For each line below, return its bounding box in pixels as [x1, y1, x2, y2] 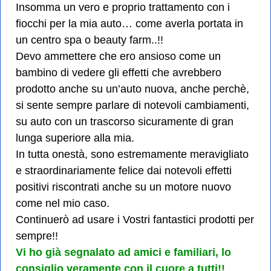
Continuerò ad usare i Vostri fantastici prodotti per [16, 213, 254, 226]
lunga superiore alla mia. [16, 131, 134, 144]
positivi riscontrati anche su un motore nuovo [16, 180, 231, 193]
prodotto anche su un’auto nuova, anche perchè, [16, 82, 249, 95]
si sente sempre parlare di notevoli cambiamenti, [16, 99, 249, 111]
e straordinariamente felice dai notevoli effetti [16, 164, 232, 177]
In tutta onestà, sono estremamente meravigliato [16, 148, 249, 160]
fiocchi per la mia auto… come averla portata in [16, 17, 243, 30]
